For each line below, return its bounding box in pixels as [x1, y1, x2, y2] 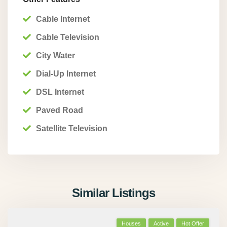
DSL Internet [36, 88, 84, 96]
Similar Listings [72, 186, 155, 200]
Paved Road [36, 106, 83, 115]
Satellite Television [36, 124, 107, 133]
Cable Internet [36, 15, 90, 23]
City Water [36, 51, 75, 60]
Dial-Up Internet [36, 69, 96, 78]
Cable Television [36, 33, 99, 42]
